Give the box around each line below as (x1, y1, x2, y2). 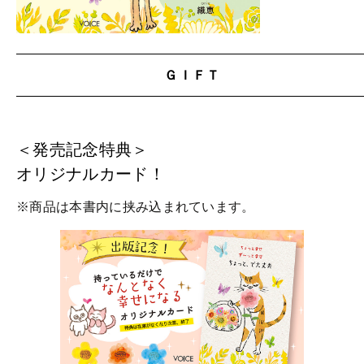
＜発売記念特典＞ (16, 141, 149, 159)
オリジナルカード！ (16, 165, 165, 184)
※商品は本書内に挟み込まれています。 (16, 199, 255, 215)
